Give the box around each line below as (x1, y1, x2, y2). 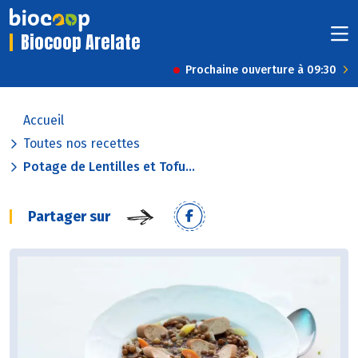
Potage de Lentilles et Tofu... (23, 159, 195, 175)
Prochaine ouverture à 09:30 (185, 63, 336, 78)
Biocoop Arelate (21, 29, 141, 56)
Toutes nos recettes (23, 136, 140, 152)
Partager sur (28, 208, 110, 226)
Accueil (23, 113, 64, 129)
